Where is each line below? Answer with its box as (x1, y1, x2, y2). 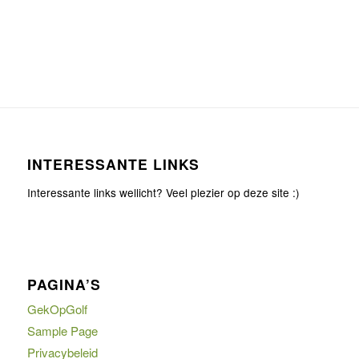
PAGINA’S (26, 274, 101, 295)
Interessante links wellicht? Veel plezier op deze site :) (26, 184, 300, 201)
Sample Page (26, 322, 98, 340)
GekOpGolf (26, 301, 87, 318)
